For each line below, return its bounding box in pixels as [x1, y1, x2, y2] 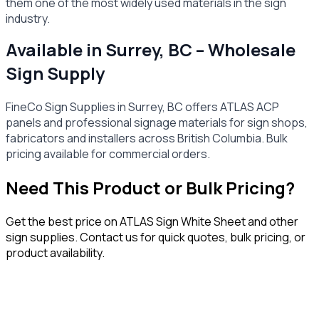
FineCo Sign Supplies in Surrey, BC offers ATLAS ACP [6, 99, 279, 115]
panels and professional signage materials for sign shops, [6, 115, 308, 131]
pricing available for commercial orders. [6, 146, 210, 162]
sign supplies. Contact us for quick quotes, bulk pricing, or [6, 229, 305, 246]
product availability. [6, 245, 105, 261]
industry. [6, 11, 50, 27]
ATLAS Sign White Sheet [120, 214, 246, 230]
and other [246, 214, 298, 230]
